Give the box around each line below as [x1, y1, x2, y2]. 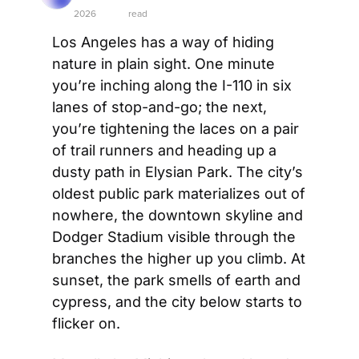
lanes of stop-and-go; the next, [52, 99, 267, 115]
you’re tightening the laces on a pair [52, 120, 299, 137]
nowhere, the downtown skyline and [52, 207, 303, 224]
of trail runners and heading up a [52, 142, 276, 159]
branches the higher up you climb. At [52, 250, 305, 267]
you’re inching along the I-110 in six [52, 77, 292, 94]
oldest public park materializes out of [52, 185, 305, 202]
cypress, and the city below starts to [52, 293, 302, 310]
